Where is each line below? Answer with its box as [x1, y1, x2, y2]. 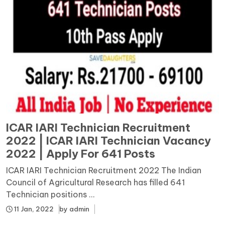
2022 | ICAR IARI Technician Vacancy [6, 133, 211, 148]
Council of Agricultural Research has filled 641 [6, 177, 185, 187]
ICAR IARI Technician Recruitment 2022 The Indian [6, 165, 201, 175]
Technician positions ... [6, 189, 95, 199]
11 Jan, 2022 [13, 204, 54, 213]
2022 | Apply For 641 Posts [6, 146, 155, 161]
